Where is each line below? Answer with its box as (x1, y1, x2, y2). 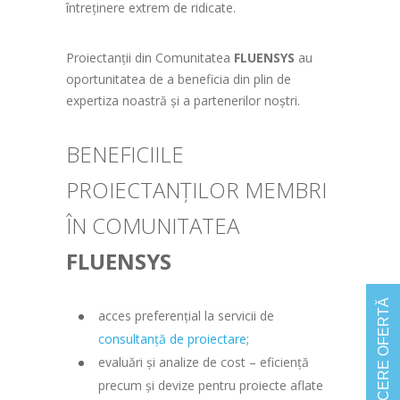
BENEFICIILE (66, 139, 184, 169)
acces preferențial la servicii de (98, 307, 274, 324)
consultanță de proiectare (98, 330, 246, 347)
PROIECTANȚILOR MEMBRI (66, 175, 327, 204)
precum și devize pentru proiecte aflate (98, 377, 323, 394)
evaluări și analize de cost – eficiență (98, 354, 309, 371)
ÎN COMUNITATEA (66, 211, 239, 240)
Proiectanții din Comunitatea (66, 49, 234, 66)
